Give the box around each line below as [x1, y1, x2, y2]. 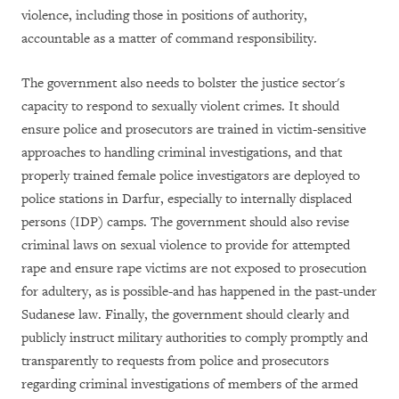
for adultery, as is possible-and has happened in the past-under [21, 283, 377, 300]
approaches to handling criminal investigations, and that [21, 144, 342, 161]
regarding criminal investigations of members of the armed [21, 376, 358, 393]
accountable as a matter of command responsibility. [21, 30, 317, 47]
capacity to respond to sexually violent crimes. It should [21, 98, 339, 115]
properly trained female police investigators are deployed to [21, 167, 360, 184]
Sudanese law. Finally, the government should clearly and [21, 306, 349, 323]
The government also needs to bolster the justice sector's [21, 75, 345, 92]
